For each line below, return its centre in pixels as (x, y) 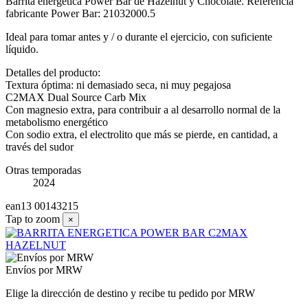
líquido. (22, 49)
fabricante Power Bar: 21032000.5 (80, 14)
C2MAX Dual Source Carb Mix (76, 98)
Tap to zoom (33, 219)
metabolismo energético (57, 122)
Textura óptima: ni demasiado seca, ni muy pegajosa (118, 85)
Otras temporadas (43, 170)
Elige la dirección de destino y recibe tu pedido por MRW (130, 294)
